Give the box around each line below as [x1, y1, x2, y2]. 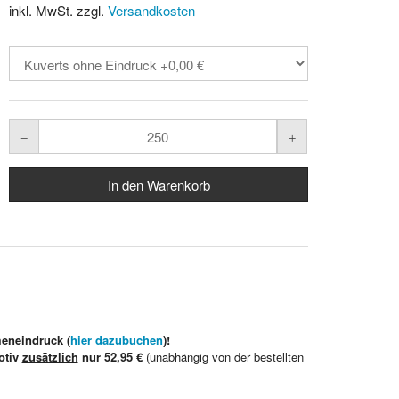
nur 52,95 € [77, 347, 142, 365]
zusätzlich [21, 347, 78, 365]
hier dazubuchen [69, 330, 163, 348]
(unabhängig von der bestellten [142, 347, 304, 365]
